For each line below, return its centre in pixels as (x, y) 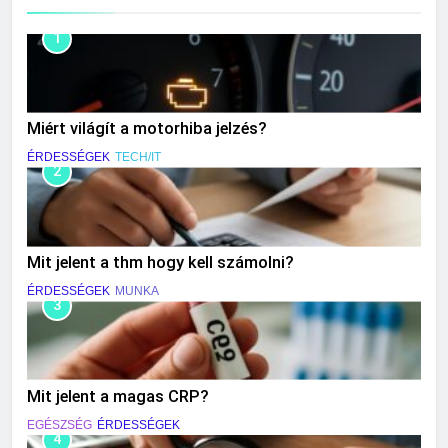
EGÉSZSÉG (59, 425)
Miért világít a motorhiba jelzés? (147, 129)
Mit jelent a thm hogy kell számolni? (160, 263)
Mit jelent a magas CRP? (118, 396)
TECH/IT (138, 157)
